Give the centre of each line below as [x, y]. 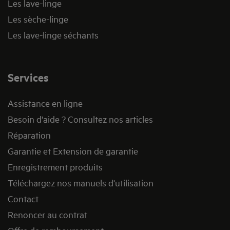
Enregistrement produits [55, 167]
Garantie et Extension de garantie [73, 151]
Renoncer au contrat [47, 215]
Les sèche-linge [38, 19]
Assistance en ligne [45, 103]
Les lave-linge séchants [53, 35]
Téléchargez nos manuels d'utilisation [81, 183]
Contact [23, 199]
